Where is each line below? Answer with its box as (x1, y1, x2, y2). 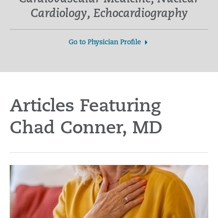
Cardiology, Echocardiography (30, 8, 188, 20)
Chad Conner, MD (10, 120, 163, 138)
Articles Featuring (10, 98, 161, 116)
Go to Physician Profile (68, 39, 141, 46)
